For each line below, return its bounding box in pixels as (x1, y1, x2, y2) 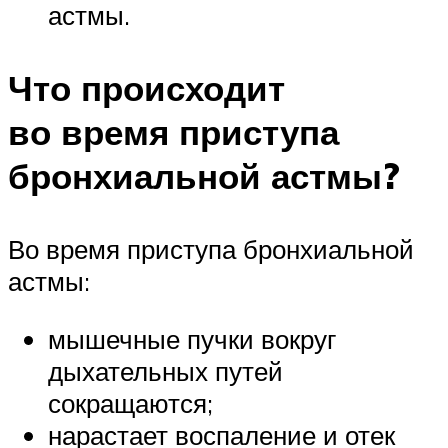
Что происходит (8, 66, 285, 111)
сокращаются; (48, 387, 213, 420)
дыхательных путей (48, 355, 283, 388)
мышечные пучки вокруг (48, 323, 336, 356)
